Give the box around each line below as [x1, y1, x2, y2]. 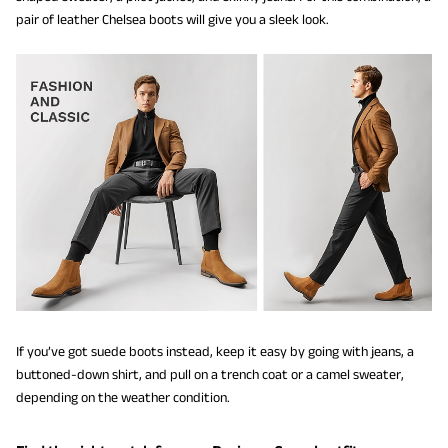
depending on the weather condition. [16, 389, 230, 406]
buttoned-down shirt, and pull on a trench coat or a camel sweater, [16, 366, 404, 383]
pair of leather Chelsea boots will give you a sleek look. [16, 11, 329, 28]
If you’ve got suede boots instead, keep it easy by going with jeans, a [16, 343, 414, 360]
